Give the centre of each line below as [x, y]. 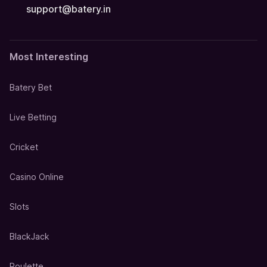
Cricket [24, 147]
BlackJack [30, 237]
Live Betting [33, 117]
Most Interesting [49, 57]
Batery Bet [31, 88]
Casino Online [37, 177]
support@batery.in [69, 9]
